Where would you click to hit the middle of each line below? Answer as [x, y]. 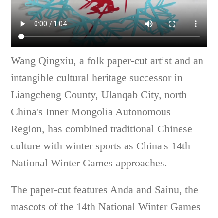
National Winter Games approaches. [95, 163]
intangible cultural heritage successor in [97, 77]
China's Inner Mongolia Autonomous [91, 111]
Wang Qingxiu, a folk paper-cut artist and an [107, 60]
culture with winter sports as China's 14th [101, 145]
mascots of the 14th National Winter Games [106, 206]
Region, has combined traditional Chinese [102, 128]
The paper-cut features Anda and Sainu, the [105, 189]
